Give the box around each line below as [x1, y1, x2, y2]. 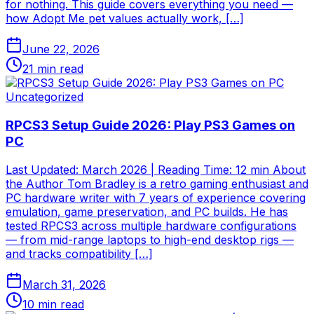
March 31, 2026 [22, 277, 106, 292]
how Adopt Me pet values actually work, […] [6, 11, 244, 26]
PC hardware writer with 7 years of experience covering [6, 190, 306, 205]
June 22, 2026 [22, 42, 100, 57]
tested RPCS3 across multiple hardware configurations [6, 218, 296, 233]
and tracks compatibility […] [6, 246, 153, 261]
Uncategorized [6, 90, 83, 104]
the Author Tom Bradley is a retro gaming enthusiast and [6, 176, 308, 191]
